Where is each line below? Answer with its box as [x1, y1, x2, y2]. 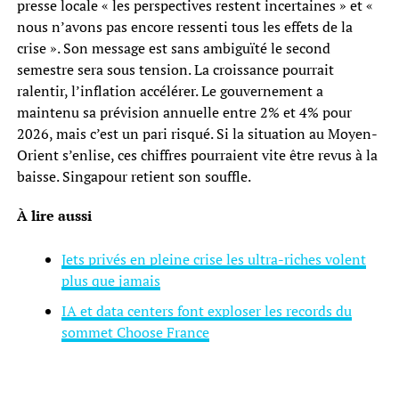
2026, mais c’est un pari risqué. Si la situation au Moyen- [16, 123, 378, 143]
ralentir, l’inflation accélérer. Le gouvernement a [16, 80, 323, 101]
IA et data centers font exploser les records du [61, 300, 352, 321]
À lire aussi [16, 205, 92, 225]
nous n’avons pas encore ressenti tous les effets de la [16, 16, 353, 37]
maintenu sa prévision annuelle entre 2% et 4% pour [16, 102, 352, 122]
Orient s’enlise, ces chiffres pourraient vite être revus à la [16, 144, 378, 165]
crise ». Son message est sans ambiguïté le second [16, 37, 330, 58]
